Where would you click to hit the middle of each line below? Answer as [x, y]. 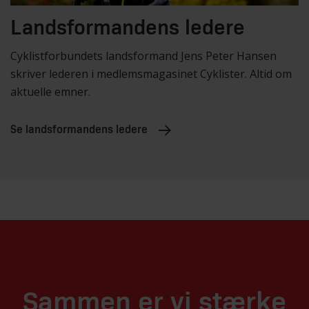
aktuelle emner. [50, 91]
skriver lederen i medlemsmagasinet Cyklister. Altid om [151, 73]
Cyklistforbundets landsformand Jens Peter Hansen [143, 56]
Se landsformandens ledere [79, 129]
